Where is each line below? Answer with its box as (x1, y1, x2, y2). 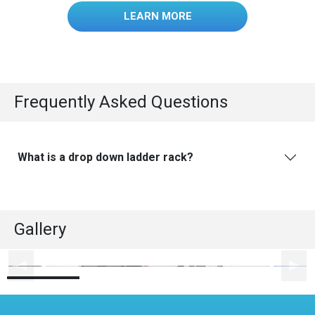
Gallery (14, 219, 66, 240)
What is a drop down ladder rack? (18, 150, 193, 164)
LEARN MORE (123, 9, 192, 22)
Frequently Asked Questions (14, 92, 228, 112)
